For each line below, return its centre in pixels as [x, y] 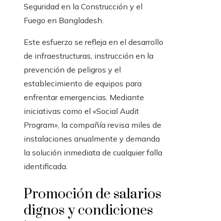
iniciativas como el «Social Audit [81, 111]
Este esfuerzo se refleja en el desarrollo [93, 42]
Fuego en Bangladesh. [64, 20]
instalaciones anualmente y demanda [92, 139]
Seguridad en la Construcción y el [83, 6]
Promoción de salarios [92, 194]
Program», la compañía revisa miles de [92, 125]
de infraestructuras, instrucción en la [89, 56]
